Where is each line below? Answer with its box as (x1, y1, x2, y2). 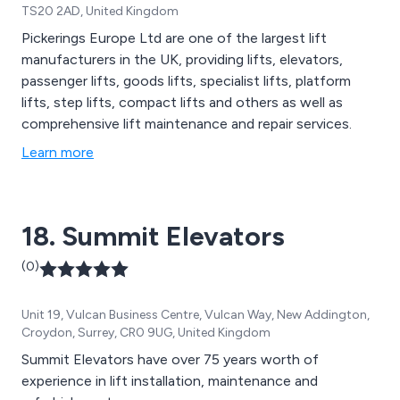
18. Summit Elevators (21, 220, 285, 254)
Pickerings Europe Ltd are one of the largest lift (21, 29, 327, 47)
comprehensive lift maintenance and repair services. (21, 115, 352, 133)
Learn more (21, 144, 94, 162)
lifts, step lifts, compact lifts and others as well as (21, 94, 343, 112)
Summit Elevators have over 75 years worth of (21, 351, 319, 369)
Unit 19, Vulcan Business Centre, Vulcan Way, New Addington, (21, 307, 370, 323)
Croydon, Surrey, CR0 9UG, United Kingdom (21, 325, 271, 341)
